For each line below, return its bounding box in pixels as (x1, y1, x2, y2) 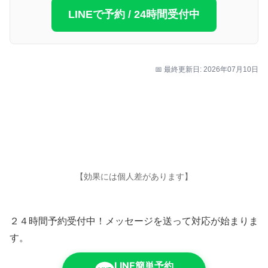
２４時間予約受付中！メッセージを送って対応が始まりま (10, 216, 258, 227)
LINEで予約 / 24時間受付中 (68, 8, 200, 21)
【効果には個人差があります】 (75, 172, 193, 182)
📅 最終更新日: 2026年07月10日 (155, 65, 258, 74)
